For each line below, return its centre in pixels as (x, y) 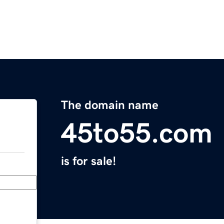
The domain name (110, 105)
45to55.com (137, 133)
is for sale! (88, 161)
